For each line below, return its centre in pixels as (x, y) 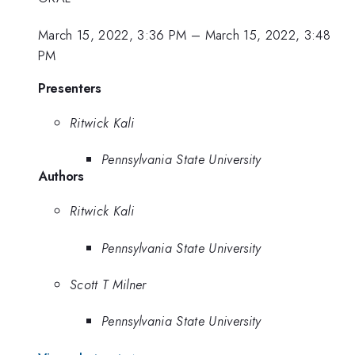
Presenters (70, 88)
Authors (61, 176)
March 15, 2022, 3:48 (268, 34)
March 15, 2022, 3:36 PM (113, 34)
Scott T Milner (108, 284)
